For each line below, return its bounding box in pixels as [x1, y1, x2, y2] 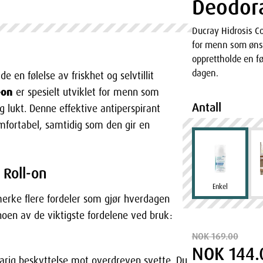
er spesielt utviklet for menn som [13, 86, 159, 99]
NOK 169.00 [191, 230, 238, 243]
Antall [191, 100, 221, 116]
